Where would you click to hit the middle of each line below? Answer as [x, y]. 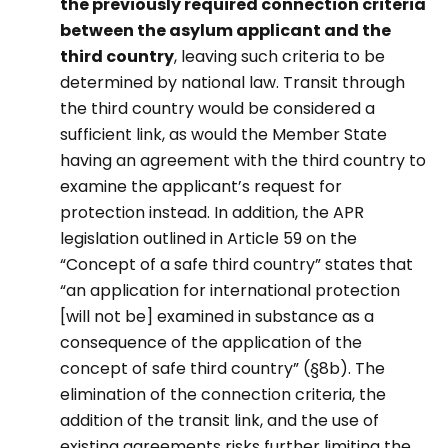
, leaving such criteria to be [279, 56]
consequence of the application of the [211, 342]
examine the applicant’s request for [201, 186]
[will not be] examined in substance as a [217, 316]
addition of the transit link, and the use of [219, 420]
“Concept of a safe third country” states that [236, 264]
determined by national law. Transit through [232, 82]
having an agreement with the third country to [243, 160]
